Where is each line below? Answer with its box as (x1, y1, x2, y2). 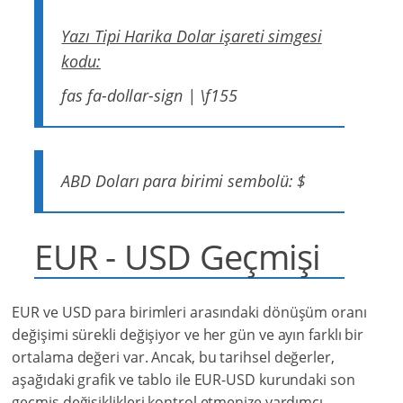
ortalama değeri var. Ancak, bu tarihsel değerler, (12, 347, 335, 368)
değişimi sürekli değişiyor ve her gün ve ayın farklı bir (12, 325, 364, 345)
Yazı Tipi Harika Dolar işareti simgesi (61, 25, 322, 48)
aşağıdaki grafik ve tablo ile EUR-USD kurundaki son (12, 370, 355, 390)
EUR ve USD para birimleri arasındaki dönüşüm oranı (12, 302, 367, 323)
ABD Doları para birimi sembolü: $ (61, 170, 307, 193)
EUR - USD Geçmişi (34, 233, 321, 281)
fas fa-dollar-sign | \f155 (61, 85, 237, 107)
